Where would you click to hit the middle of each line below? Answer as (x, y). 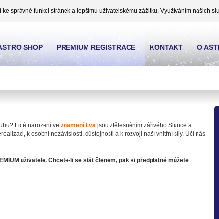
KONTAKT (166, 47)
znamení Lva (78, 125)
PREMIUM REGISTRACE (96, 47)
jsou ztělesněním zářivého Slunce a (144, 125)
